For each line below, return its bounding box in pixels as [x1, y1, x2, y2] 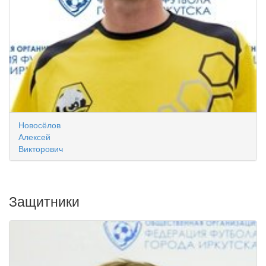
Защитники [9, 191, 80, 211]
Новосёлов [18, 119, 61, 131]
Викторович [18, 142, 63, 154]
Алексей [18, 131, 50, 142]
